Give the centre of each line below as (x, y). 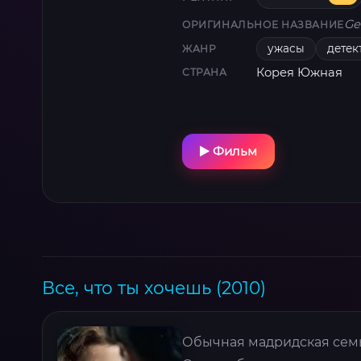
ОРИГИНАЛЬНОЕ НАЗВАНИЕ (263, 24)
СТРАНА (205, 73)
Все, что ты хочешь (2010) (154, 288)
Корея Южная (299, 72)
